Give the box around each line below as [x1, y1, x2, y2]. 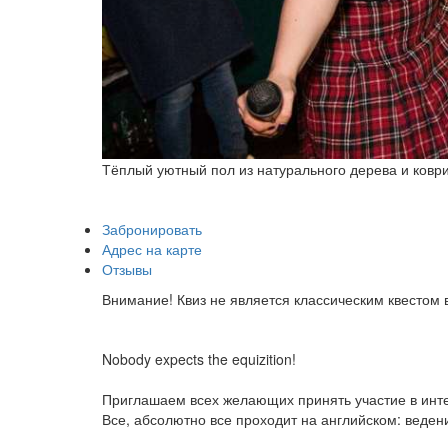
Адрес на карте [102, 238, 202, 259]
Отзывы [102, 258, 152, 279]
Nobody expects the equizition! [102, 348, 296, 369]
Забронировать [102, 218, 202, 239]
